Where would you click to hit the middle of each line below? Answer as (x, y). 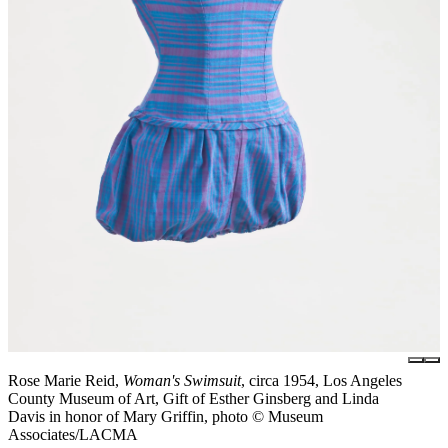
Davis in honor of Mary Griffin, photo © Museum (165, 416)
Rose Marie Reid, (65, 380)
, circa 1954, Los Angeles (321, 380)
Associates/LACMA (73, 434)
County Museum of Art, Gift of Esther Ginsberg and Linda (193, 398)
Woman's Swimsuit (182, 380)
